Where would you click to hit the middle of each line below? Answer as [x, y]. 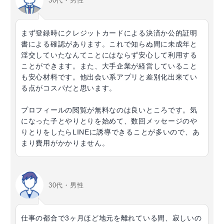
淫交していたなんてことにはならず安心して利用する [109, 55]
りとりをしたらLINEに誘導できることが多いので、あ [110, 132]
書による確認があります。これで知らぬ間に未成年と [109, 44]
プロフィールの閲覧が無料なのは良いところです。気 [109, 110]
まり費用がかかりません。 [65, 143]
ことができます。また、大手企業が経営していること [109, 66]
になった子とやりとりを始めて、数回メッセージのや [109, 121]
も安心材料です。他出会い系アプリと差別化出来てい [109, 77]
